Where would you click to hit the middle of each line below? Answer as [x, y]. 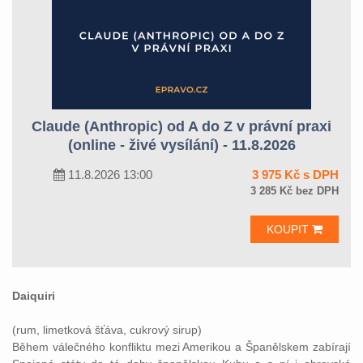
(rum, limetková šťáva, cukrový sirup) [107, 330]
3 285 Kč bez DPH [295, 191]
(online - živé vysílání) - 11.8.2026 [181, 145]
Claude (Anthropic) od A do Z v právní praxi [181, 126]
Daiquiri [34, 296]
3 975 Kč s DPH [295, 175]
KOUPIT [289, 229]
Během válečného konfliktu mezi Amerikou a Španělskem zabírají [181, 347]
